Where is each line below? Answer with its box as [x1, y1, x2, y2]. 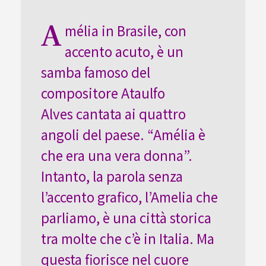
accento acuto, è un [64, 41, 183, 61]
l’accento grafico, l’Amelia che [40, 186, 218, 206]
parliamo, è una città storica [40, 207, 211, 227]
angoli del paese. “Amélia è [40, 124, 205, 144]
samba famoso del [40, 62, 150, 81]
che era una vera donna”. [40, 145, 192, 164]
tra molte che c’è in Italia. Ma [40, 228, 214, 248]
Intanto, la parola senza [40, 166, 183, 185]
